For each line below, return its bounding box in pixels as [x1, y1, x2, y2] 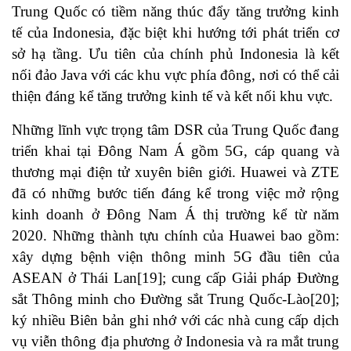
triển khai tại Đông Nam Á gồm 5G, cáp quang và [12, 143, 339, 160]
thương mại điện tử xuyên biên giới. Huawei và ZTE [12, 164, 339, 181]
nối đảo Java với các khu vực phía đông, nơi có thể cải [12, 67, 339, 84]
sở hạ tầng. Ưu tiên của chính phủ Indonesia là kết [12, 45, 339, 63]
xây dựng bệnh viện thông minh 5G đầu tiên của [12, 248, 339, 266]
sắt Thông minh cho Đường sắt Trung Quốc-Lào [12, 291, 310, 308]
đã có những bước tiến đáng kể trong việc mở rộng [12, 185, 339, 202]
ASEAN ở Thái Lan [12, 270, 137, 287]
